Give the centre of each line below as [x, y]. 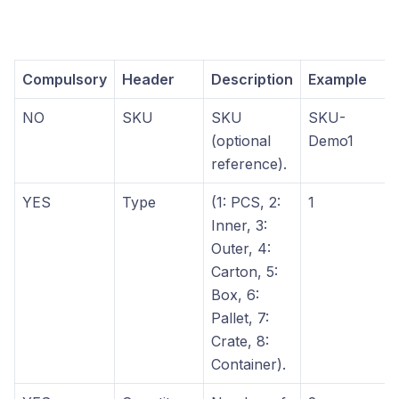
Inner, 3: [239, 226]
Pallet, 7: [240, 318]
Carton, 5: [244, 272]
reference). [249, 164]
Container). [248, 365]
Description [252, 80]
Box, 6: [235, 295]
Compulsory [65, 80]
